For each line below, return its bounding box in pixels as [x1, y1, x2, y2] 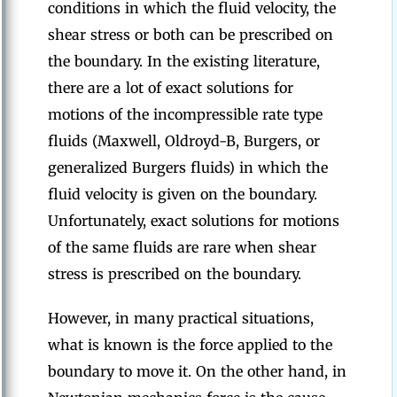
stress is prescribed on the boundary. [48, 265, 301, 283]
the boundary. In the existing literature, [48, 52, 320, 70]
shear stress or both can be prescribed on [48, 26, 333, 43]
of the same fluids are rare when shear [48, 238, 316, 256]
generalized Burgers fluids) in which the [48, 159, 328, 176]
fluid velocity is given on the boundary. [48, 185, 317, 203]
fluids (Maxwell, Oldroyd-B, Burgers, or [48, 132, 320, 150]
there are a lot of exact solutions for [48, 79, 293, 97]
